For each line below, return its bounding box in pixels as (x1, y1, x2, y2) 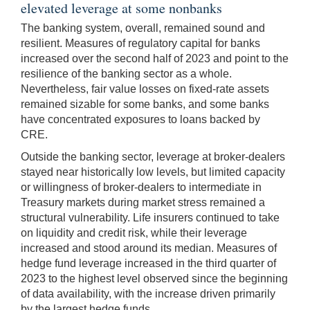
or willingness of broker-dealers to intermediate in (21, 181, 262, 193)
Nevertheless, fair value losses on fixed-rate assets (21, 82, 269, 95)
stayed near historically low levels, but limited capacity (21, 165, 285, 178)
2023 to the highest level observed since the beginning (21, 272, 288, 284)
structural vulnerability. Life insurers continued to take (21, 211, 280, 224)
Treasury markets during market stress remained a (21, 196, 265, 208)
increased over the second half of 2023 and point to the (21, 52, 289, 64)
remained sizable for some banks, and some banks (21, 98, 269, 110)
